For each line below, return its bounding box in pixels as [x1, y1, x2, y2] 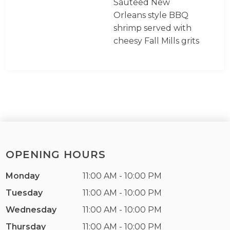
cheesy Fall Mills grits [113, 36, 200, 46]
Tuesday [6, 188, 43, 198]
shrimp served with [113, 23, 192, 33]
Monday [6, 171, 40, 181]
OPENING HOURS [6, 148, 106, 161]
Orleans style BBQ [113, 10, 189, 20]
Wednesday [6, 205, 57, 215]
